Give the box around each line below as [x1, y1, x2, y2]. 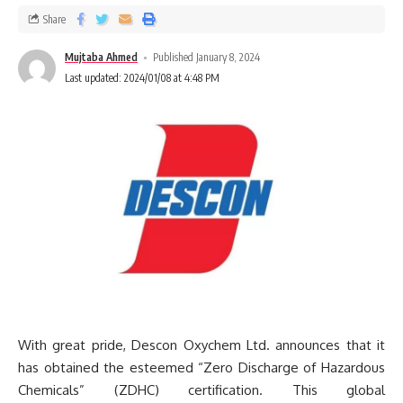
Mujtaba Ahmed [65, 50, 138, 65]
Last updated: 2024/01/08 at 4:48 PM [65, 71, 219, 85]
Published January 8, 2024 [153, 50, 261, 65]
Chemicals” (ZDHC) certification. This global [18, 381, 385, 399]
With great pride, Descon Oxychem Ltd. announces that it [18, 336, 385, 354]
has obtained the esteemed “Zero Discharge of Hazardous [18, 359, 385, 377]
